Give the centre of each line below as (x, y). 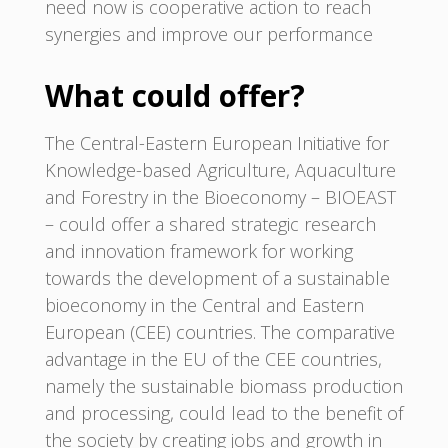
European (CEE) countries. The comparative (219, 332)
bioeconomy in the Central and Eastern (204, 305)
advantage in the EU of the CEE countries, (213, 359)
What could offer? (174, 96)
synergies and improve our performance (208, 33)
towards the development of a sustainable (217, 278)
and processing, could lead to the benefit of (223, 413)
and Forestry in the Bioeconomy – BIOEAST (220, 197)
